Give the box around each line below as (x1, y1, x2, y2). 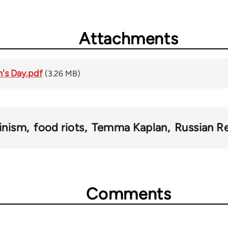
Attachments (79, 28, 179, 48)
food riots (34, 120, 84, 134)
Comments (86, 184, 172, 204)
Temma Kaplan (91, 120, 167, 134)
